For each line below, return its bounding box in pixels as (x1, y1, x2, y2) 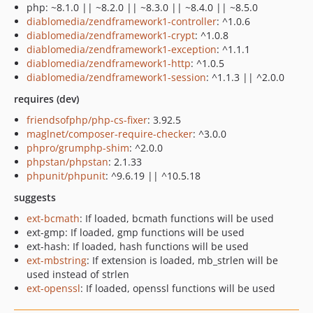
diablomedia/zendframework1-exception (27, 43, 217, 56)
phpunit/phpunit (27, 169, 105, 182)
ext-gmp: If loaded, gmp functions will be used (27, 226, 245, 239)
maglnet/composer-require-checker (27, 127, 193, 140)
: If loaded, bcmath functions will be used (80, 212, 274, 225)
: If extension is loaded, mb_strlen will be (87, 254, 278, 267)
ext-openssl (27, 282, 80, 295)
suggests (14, 191, 56, 204)
